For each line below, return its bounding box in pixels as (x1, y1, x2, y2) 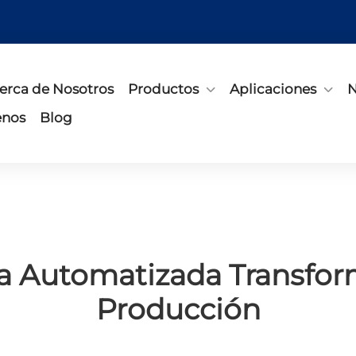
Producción (95, 292, 261, 327)
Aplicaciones (230, 81, 316, 97)
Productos (128, 81, 199, 97)
